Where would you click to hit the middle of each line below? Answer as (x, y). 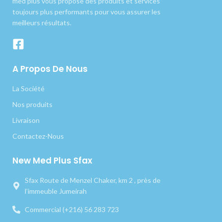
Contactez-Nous (38, 136)
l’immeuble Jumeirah (56, 191)
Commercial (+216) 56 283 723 (72, 209)
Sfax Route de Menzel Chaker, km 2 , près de (93, 180)
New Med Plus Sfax (52, 160)
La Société (28, 88)
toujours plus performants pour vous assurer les (86, 11)
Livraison (26, 120)
